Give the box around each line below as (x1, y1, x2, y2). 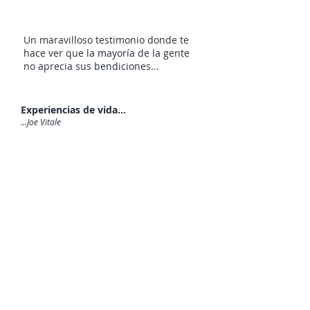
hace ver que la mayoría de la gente (24, 46, 190, 60)
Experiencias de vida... (21, 103, 126, 116)
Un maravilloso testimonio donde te (24, 33, 189, 46)
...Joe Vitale (21, 116, 61, 127)
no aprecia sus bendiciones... (24, 60, 159, 73)
